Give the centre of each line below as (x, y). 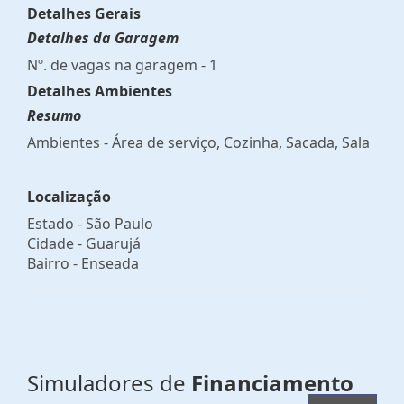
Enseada (110, 263)
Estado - (56, 223)
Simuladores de (109, 382)
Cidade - (56, 243)
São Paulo (119, 223)
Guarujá (113, 243)
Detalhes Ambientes (100, 91)
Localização (69, 196)
